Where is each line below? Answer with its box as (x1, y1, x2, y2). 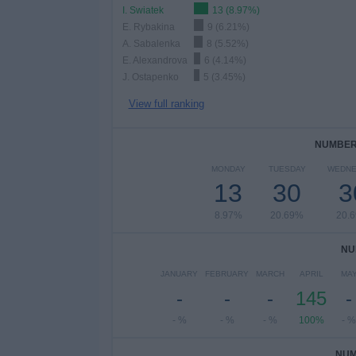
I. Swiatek (122, 5, 164, 16)
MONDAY (211, 164, 246, 173)
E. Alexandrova (122, 55, 188, 66)
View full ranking (128, 98, 204, 110)
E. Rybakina (122, 21, 175, 33)
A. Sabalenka (122, 38, 180, 49)
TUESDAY (268, 164, 306, 173)
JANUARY (161, 269, 198, 278)
